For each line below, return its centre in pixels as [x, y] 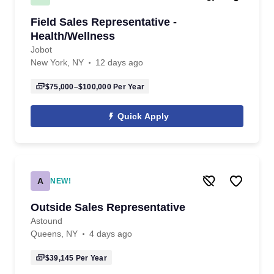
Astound [46, 221]
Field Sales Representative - [104, 22]
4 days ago [111, 234]
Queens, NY [54, 234]
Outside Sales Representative [108, 207]
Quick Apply [143, 116]
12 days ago [119, 62]
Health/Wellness [73, 36]
